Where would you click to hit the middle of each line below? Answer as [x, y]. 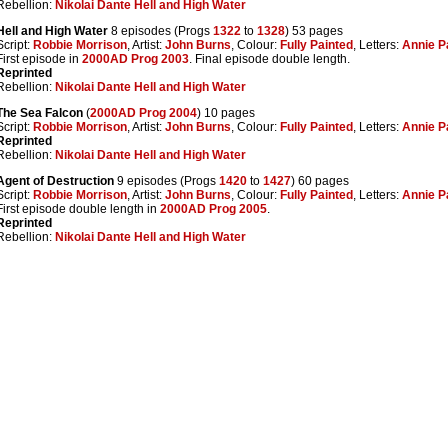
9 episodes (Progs [166, 181]
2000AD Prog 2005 [213, 209]
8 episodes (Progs [160, 31]
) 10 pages [226, 113]
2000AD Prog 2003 [135, 59]
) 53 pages [314, 31]
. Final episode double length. [269, 59]
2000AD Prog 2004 [143, 113]
